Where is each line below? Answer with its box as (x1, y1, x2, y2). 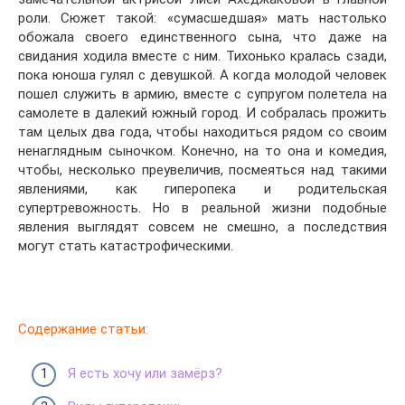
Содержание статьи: (18, 321, 148, 337)
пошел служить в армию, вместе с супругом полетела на (18, 86, 387, 102)
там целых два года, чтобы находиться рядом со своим (18, 124, 387, 140)
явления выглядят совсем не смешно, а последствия (18, 219, 387, 235)
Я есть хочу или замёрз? (68, 364, 222, 381)
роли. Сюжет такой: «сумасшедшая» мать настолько (18, 10, 387, 26)
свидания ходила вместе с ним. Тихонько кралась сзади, (18, 48, 387, 64)
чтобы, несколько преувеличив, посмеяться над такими (18, 162, 387, 178)
